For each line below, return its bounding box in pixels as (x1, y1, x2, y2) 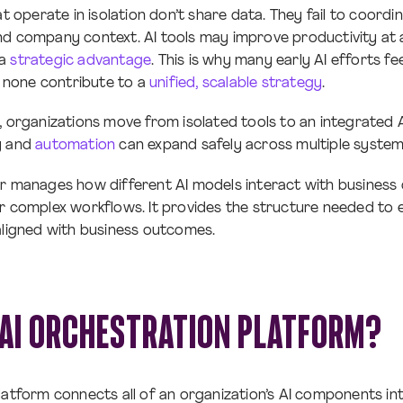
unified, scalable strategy (149, 76, 323, 92)
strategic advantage (10, 54, 152, 69)
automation (35, 139, 116, 154)
